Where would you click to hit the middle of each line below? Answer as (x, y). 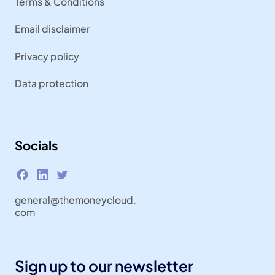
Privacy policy (47, 56)
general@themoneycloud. (75, 200)
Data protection (51, 83)
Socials (36, 145)
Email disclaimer (52, 29)
